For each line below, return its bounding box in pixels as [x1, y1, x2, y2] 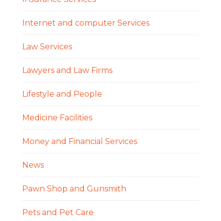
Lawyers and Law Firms [22, 65, 112, 75]
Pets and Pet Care [22, 207, 94, 217]
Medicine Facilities [22, 112, 92, 122]
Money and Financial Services [22, 136, 137, 146]
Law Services [22, 41, 72, 51]
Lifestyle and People [22, 89, 102, 99]
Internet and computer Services [22, 18, 149, 28]
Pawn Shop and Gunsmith [22, 184, 126, 193]
